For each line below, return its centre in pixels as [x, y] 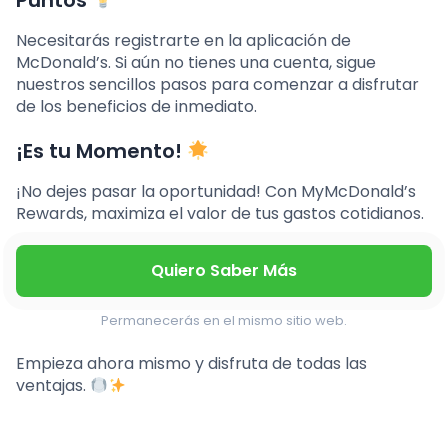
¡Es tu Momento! [101, 151]
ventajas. [53, 386]
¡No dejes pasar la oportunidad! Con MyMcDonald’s [216, 192]
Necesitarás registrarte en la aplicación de [183, 41]
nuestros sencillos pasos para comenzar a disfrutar [217, 85]
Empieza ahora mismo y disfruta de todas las [191, 364]
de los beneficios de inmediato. [136, 107]
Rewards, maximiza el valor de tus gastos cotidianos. [220, 214]
